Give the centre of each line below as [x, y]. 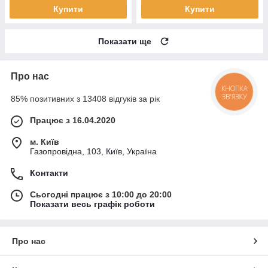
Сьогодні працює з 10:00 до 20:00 [101, 194]
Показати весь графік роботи [92, 204]
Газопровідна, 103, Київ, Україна [93, 151]
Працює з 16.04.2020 [73, 120]
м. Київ [45, 141]
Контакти [49, 173]
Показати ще [125, 41]
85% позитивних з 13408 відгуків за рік [85, 98]
